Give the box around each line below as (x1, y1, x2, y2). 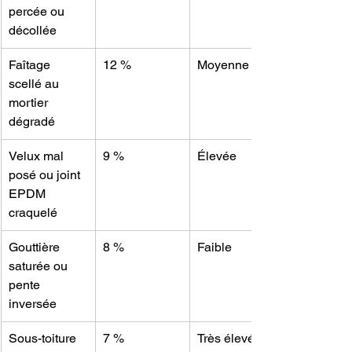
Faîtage (9, 57, 53, 73)
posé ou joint (9, 167, 83, 183)
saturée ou (9, 258, 71, 274)
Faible (197, 240, 232, 255)
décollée (9, 23, 57, 38)
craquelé (9, 205, 57, 221)
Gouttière (9, 240, 63, 255)
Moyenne (197, 57, 249, 73)
